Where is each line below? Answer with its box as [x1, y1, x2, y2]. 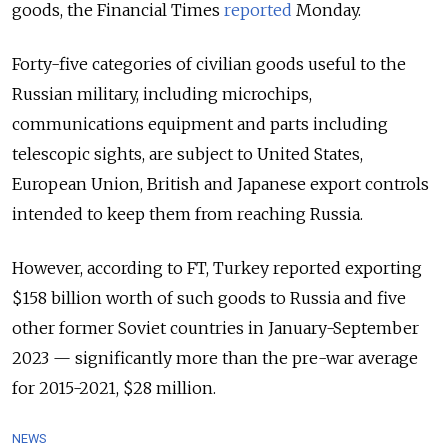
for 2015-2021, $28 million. [12, 377, 216, 398]
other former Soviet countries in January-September [12, 317, 419, 338]
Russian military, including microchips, [12, 83, 312, 104]
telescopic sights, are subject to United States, [12, 143, 363, 164]
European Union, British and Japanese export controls [12, 173, 429, 194]
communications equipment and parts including [12, 113, 388, 134]
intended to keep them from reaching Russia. [12, 203, 367, 224]
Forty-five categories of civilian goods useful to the [12, 53, 406, 74]
